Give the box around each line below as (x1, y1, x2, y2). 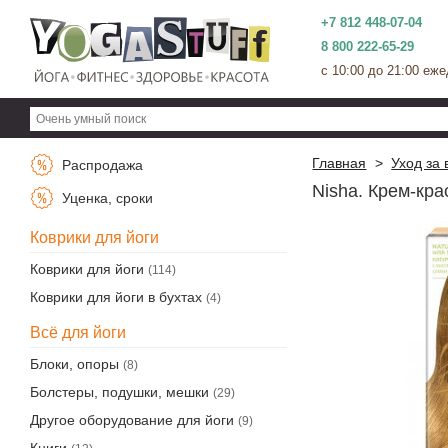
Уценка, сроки (58, 190, 153, 207)
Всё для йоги (30, 324, 126, 341)
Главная (312, 155, 367, 171)
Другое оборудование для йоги (30, 412, 234, 428)
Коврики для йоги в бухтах (30, 289, 202, 305)
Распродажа (58, 157, 143, 174)
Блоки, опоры (30, 356, 119, 372)
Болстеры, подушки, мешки (30, 384, 209, 400)
